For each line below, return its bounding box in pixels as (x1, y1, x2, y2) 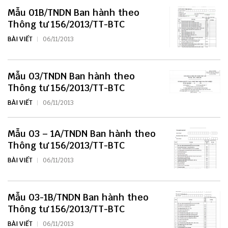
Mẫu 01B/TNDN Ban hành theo (8, 7, 139, 19)
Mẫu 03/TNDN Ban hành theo (8, 70, 135, 82)
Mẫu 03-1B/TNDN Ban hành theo (8, 191, 149, 204)
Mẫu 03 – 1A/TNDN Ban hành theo (8, 128, 156, 140)
